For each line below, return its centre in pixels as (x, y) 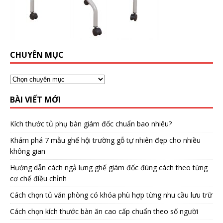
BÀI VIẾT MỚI (35, 99)
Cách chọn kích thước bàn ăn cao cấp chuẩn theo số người (104, 211)
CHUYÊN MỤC (37, 55)
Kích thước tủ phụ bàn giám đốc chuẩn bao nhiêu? (91, 123)
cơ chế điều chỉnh (38, 178)
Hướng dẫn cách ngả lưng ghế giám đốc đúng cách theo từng (109, 167)
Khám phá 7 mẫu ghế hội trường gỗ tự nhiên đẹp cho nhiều (105, 140)
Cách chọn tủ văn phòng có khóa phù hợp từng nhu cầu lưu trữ (111, 195)
